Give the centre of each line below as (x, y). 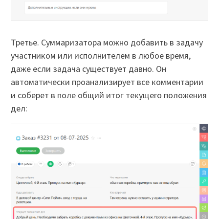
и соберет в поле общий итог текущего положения (109, 95)
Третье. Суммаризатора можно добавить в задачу (107, 42)
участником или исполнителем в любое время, (101, 55)
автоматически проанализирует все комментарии (107, 82)
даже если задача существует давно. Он (89, 68)
